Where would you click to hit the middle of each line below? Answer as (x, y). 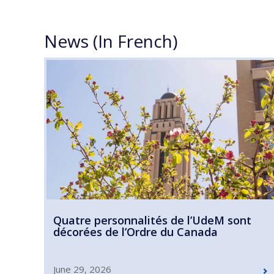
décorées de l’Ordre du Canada (135, 231)
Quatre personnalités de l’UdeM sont (152, 220)
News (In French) (111, 41)
